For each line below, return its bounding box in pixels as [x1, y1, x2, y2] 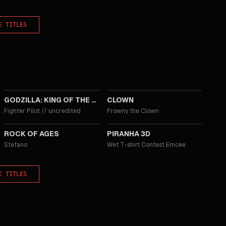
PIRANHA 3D [107, 129, 150, 138]
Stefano [4, 141, 27, 149]
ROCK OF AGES [4, 129, 59, 138]
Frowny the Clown [107, 107, 159, 115]
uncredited [48, 107, 81, 115]
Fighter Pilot [4, 107, 40, 115]
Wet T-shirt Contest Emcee [107, 141, 186, 149]
